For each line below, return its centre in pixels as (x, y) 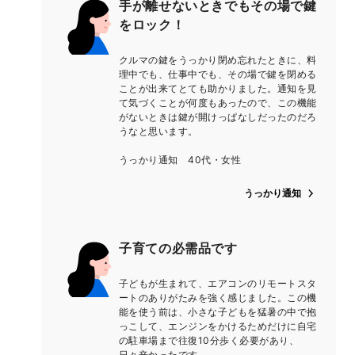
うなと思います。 (158, 132)
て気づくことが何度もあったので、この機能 (218, 103)
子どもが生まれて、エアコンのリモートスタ (218, 284)
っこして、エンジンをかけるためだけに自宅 (218, 326)
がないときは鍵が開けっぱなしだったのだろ (218, 117)
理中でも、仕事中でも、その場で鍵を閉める (218, 74)
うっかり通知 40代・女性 (180, 160)
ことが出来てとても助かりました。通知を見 (218, 89)
